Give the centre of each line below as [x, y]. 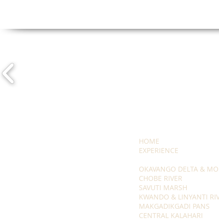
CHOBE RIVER [161, 178]
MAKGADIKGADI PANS [174, 206]
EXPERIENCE [159, 151]
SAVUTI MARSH [163, 188]
